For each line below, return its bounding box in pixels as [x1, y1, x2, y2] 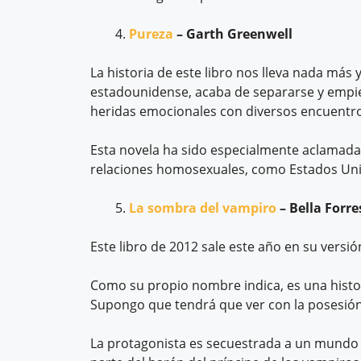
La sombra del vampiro [129, 198, 276, 217]
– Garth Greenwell [173, 24, 293, 43]
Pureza [129, 24, 173, 43]
